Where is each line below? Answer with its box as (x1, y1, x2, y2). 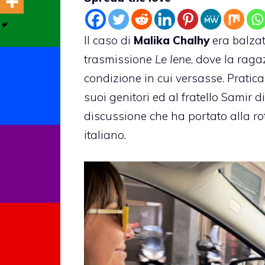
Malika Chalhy (134, 33, 209, 48)
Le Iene (155, 52, 191, 67)
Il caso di (84, 33, 134, 48)
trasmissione (84, 52, 155, 67)
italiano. (84, 128, 126, 143)
